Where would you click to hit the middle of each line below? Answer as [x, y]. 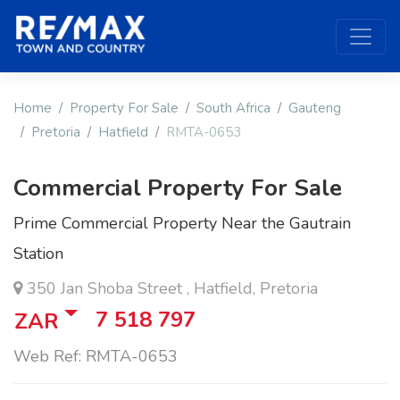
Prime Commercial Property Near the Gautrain [182, 224]
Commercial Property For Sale [178, 188]
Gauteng [315, 108]
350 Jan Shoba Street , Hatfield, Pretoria [170, 289]
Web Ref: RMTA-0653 [96, 357]
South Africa [233, 108]
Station [38, 254]
